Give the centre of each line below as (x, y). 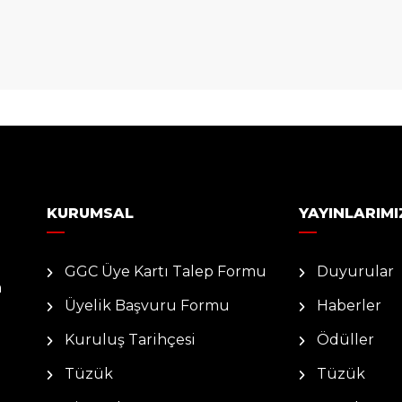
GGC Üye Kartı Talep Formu (166, 271)
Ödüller (345, 339)
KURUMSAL (90, 213)
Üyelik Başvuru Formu (147, 305)
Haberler (349, 305)
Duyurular (355, 271)
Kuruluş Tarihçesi (130, 339)
